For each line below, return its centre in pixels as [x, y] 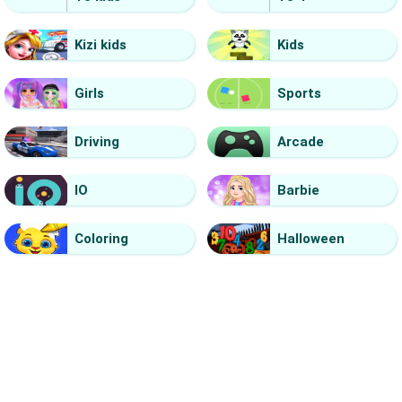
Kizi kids [100, 44]
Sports [299, 93]
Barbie [298, 190]
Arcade [300, 141]
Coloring [101, 238]
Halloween [310, 238]
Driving [97, 141]
